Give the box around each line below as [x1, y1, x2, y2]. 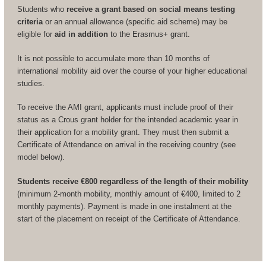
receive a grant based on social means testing [66, 5, 235, 14]
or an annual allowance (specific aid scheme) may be [42, 17, 227, 27]
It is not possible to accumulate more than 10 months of [17, 53, 210, 63]
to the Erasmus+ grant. [107, 30, 195, 39]
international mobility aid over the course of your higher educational [17, 66, 247, 75]
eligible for [17, 30, 55, 39]
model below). [17, 153, 67, 162]
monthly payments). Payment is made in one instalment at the [17, 201, 232, 211]
